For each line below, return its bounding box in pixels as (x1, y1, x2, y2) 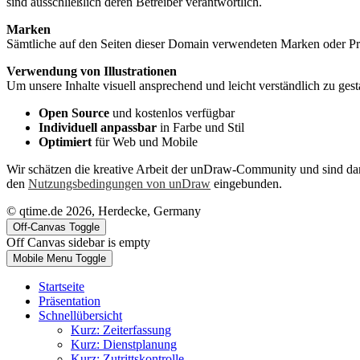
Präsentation (39, 294, 100, 309)
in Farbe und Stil (157, 121, 244, 135)
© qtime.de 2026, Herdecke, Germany (6, 204, 201, 219)
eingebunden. (211, 177, 282, 191)
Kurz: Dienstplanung (71, 337, 177, 352)
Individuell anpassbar (39, 121, 157, 135)
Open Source (39, 106, 109, 121)
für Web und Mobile (92, 135, 198, 149)
